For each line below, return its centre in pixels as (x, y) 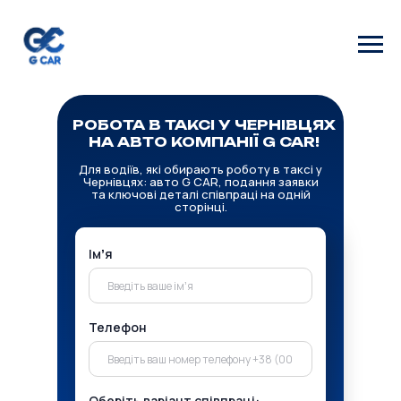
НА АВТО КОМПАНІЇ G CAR (202, 142)
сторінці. (200, 207)
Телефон (118, 327)
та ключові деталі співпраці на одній (200, 194)
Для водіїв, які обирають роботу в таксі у (200, 169)
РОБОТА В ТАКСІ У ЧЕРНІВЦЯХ (204, 125)
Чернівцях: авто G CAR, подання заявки (200, 182)
